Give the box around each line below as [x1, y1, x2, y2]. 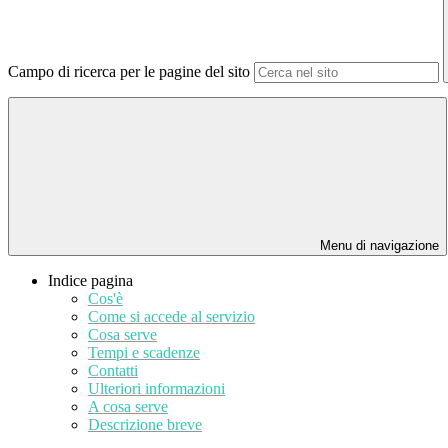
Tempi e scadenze [88, 344, 200, 362]
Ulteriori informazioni [88, 380, 225, 398]
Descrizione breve [88, 416, 202, 434]
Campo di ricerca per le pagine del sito [8, 63, 250, 81]
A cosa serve [88, 398, 168, 416]
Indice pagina [48, 272, 133, 290]
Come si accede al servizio [88, 308, 255, 326]
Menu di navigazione [316, 238, 439, 254]
